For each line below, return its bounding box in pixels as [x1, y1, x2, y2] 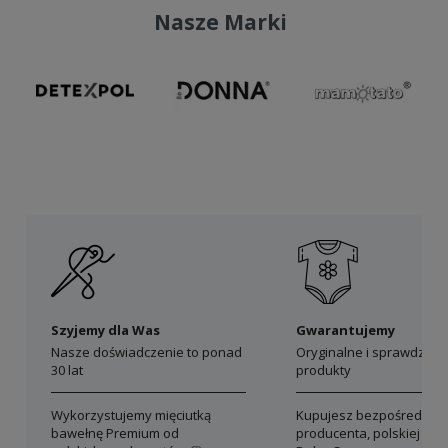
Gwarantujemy [296, 321, 395, 340]
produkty [296, 361, 351, 380]
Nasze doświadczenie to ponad [51, 343, 242, 362]
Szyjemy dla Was [51, 321, 160, 340]
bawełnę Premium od [51, 424, 179, 443]
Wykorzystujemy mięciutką [51, 406, 211, 425]
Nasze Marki [153, 8, 287, 37]
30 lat [51, 361, 83, 380]
